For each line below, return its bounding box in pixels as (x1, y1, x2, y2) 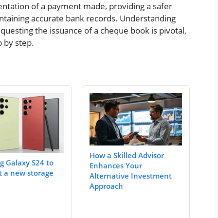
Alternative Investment (90, 171, 172, 181)
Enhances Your (90, 161, 142, 171)
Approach (90, 181, 123, 191)
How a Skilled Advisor (90, 150, 164, 161)
